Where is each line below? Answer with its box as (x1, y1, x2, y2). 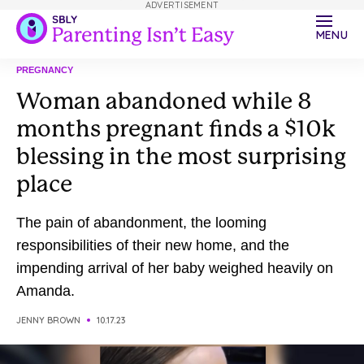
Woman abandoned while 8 (16, 88, 312, 115)
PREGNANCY (16, 65, 73, 75)
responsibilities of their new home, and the (16, 237, 289, 253)
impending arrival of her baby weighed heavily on (16, 260, 333, 276)
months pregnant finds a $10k (16, 115, 336, 142)
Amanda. (16, 283, 75, 299)
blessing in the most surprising (16, 143, 346, 170)
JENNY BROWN (16, 314, 80, 326)
